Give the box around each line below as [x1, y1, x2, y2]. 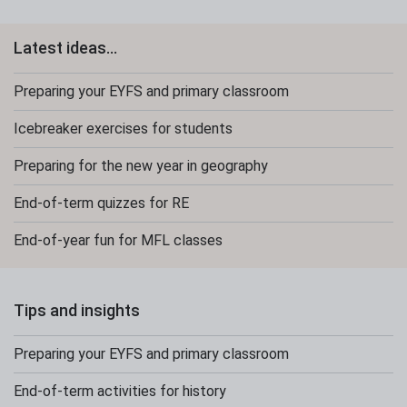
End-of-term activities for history [14, 382, 226, 400]
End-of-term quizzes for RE [14, 194, 189, 212]
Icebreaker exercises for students [14, 120, 233, 137]
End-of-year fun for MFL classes [14, 232, 223, 249]
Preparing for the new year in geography [14, 157, 268, 174]
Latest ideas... [14, 38, 117, 57]
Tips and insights [14, 301, 140, 320]
